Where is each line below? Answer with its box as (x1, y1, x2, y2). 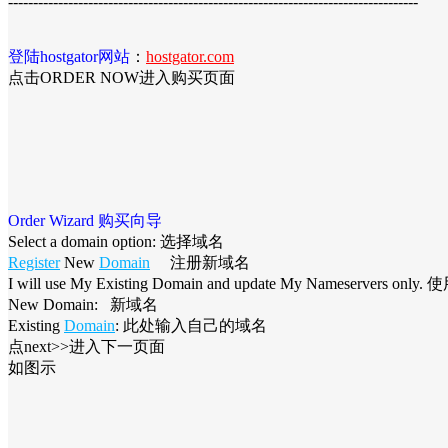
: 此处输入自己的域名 (115, 316, 267, 334)
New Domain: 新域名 (8, 295, 158, 313)
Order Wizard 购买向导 (8, 211, 162, 229)
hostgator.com (146, 47, 234, 65)
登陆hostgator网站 (8, 47, 130, 65)
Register (8, 253, 60, 271)
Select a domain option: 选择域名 (8, 232, 224, 250)
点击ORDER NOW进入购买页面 (8, 68, 235, 86)
